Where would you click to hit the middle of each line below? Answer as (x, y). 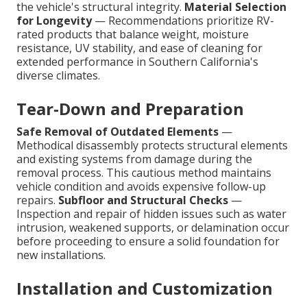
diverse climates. (58, 76)
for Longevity (54, 21)
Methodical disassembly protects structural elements (152, 146)
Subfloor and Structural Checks (143, 200)
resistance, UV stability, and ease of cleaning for (139, 48)
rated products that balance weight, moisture (133, 35)
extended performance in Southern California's (137, 62)
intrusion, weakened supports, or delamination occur (153, 228)
